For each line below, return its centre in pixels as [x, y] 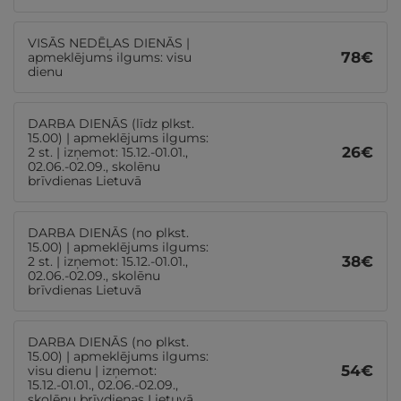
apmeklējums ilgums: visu [110, 57]
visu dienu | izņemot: [92, 371]
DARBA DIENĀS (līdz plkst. [111, 124]
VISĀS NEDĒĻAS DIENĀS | [109, 43]
